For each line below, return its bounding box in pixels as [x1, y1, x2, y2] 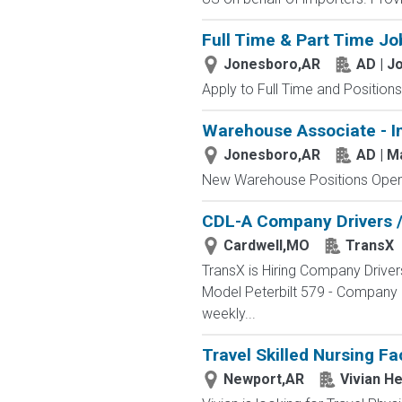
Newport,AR [223, 371, 304, 388]
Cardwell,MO [223, 237, 310, 254]
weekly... [201, 305, 256, 322]
